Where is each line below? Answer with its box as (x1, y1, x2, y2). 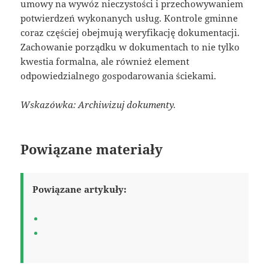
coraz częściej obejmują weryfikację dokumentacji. (20, 26, 240, 39)
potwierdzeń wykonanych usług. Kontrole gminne (20, 12, 238, 25)
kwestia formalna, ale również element (20, 55, 190, 68)
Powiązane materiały (20, 140, 163, 159)
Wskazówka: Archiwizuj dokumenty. (20, 98, 177, 111)
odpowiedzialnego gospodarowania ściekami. (20, 70, 217, 82)
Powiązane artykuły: (32, 183, 127, 196)
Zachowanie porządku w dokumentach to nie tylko (20, 41, 240, 53)
